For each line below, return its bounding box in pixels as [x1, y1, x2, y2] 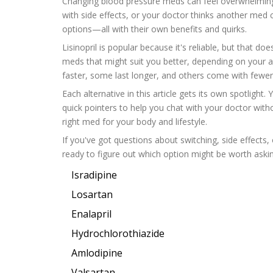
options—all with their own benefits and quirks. [62, 23, 247, 35]
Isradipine [71, 168, 117, 182]
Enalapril [71, 207, 112, 221]
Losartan [71, 187, 113, 201]
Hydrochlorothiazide [71, 226, 165, 240]
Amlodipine [71, 246, 122, 260]
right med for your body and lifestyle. [62, 115, 207, 127]
